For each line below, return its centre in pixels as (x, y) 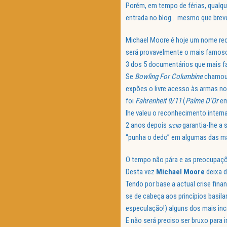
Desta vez (141, 172)
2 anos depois (147, 125)
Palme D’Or (203, 101)
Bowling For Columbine (169, 77)
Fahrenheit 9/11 (158, 101)
